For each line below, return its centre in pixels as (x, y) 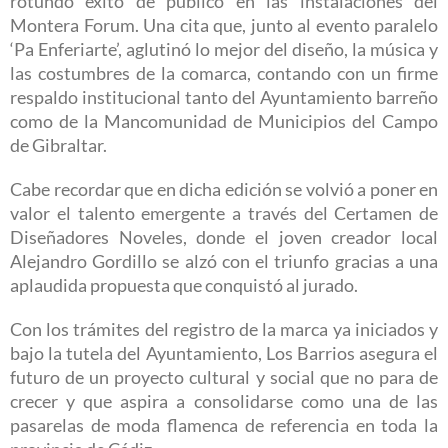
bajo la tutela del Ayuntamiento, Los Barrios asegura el (224, 354)
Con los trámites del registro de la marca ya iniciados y (224, 330)
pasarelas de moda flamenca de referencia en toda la (224, 426)
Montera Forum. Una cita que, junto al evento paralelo (224, 26)
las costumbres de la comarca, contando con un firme (224, 74)
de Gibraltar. (58, 146)
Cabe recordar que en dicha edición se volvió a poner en (224, 190)
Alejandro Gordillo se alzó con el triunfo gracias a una (224, 262)
